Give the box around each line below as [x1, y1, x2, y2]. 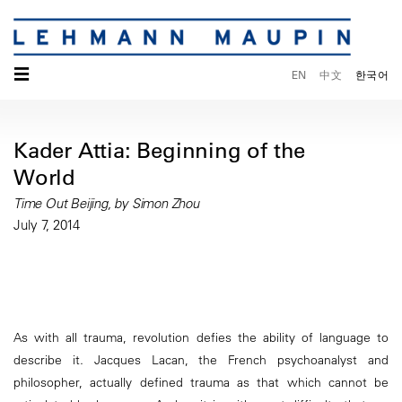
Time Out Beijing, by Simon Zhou [13, 195, 199, 213]
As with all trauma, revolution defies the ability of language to [13, 328, 389, 345]
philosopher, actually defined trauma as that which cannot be [13, 373, 389, 390]
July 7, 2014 [13, 216, 80, 234]
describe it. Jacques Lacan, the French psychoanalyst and [13, 351, 389, 368]
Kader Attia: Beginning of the [13, 136, 306, 164]
